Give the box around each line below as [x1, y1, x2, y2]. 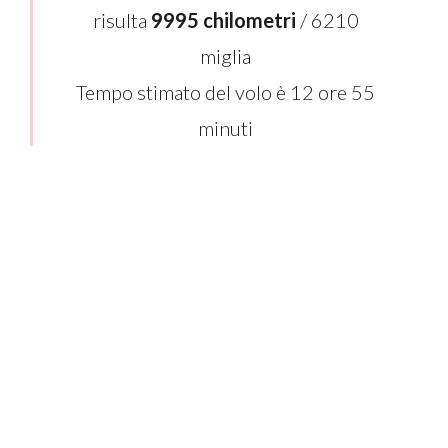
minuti [198, 116, 253, 140]
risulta [92, 8, 151, 32]
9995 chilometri [150, 8, 296, 32]
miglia [200, 44, 251, 68]
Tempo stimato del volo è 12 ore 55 [76, 80, 375, 104]
